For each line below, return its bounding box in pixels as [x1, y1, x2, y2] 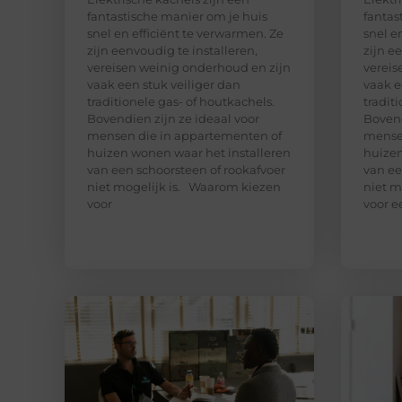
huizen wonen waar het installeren [87, 144, 291, 160]
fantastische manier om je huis [87, 8, 267, 23]
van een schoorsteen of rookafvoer [87, 162, 285, 177]
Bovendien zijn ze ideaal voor [87, 110, 259, 126]
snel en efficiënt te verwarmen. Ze [87, 25, 284, 40]
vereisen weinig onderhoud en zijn [87, 59, 291, 74]
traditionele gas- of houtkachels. [87, 93, 275, 109]
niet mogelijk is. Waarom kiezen [87, 179, 281, 194]
